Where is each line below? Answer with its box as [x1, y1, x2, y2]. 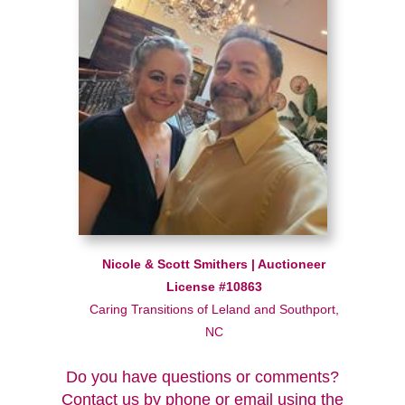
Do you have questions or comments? [66, 367, 339, 386]
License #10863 [165, 279, 262, 294]
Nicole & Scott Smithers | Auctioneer [102, 257, 325, 271]
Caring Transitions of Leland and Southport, [89, 302, 339, 316]
